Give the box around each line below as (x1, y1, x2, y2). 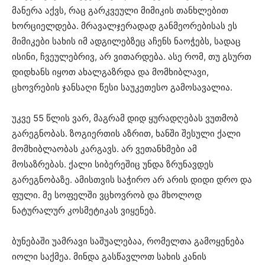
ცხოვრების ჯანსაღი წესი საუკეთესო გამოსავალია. (12, 81, 232, 93)
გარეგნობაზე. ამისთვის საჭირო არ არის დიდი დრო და (12, 173, 252, 185)
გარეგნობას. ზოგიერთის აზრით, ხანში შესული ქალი (12, 127, 241, 139)
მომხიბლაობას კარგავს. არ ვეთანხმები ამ (12, 143, 197, 154)
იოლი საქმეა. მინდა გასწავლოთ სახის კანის (12, 250, 206, 262)
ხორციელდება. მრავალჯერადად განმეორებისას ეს (12, 20, 237, 31)
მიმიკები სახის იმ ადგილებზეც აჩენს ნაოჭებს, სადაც (12, 35, 241, 47)
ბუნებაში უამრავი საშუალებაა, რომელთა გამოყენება (12, 235, 244, 247)
